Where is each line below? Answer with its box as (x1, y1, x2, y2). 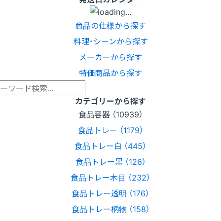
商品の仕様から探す (75, 19, 146, 32)
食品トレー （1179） (77, 124, 144, 136)
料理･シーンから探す (73, 35, 148, 47)
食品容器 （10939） (78, 108, 143, 120)
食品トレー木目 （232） (71, 171, 150, 184)
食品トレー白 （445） (74, 140, 147, 152)
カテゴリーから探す (75, 95, 146, 107)
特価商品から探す (79, 67, 142, 79)
